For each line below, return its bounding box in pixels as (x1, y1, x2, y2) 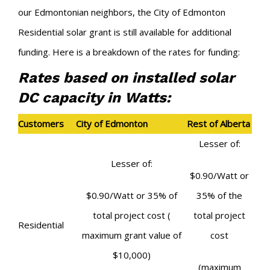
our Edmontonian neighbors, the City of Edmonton (18, 5, 225, 18)
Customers (18, 117, 64, 130)
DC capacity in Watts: (18, 89, 171, 106)
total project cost (92, 209, 168, 221)
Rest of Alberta (187, 117, 250, 130)
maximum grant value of (81, 228, 181, 241)
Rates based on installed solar (18, 69, 234, 86)
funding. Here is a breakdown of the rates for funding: (18, 45, 240, 58)
